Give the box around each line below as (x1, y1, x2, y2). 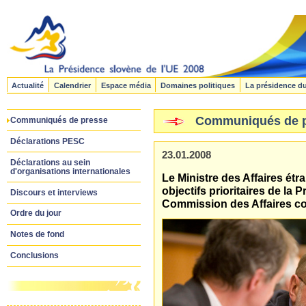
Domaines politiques (161, 81, 236, 89)
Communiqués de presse (10, 115, 108, 125)
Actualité (12, 81, 44, 89)
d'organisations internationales (10, 166, 130, 176)
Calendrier (54, 81, 92, 89)
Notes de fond (10, 229, 64, 240)
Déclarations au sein (10, 157, 90, 167)
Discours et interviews (10, 187, 98, 197)
